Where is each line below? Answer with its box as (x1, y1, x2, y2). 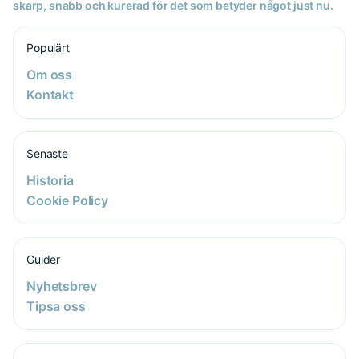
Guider (26, 252, 61, 266)
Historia (26, 172, 74, 188)
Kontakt (26, 87, 74, 103)
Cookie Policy (26, 192, 108, 208)
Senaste (26, 147, 69, 160)
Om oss (26, 67, 73, 83)
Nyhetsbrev (26, 278, 97, 294)
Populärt (26, 41, 70, 54)
